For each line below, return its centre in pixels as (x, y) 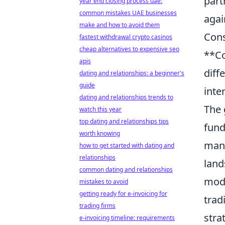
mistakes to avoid (104, 182)
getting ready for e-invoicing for (123, 194)
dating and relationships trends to (126, 97)
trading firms (97, 206)
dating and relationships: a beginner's (132, 73)
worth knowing (100, 133)
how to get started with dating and (127, 145)
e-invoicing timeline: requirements (127, 218)
